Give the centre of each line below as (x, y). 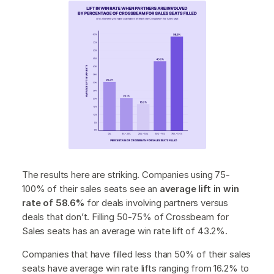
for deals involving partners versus (157, 202)
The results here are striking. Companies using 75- (126, 174)
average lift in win (199, 188)
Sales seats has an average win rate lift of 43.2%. (126, 231)
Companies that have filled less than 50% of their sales (137, 254)
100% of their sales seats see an (91, 188)
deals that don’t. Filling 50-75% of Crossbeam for (126, 217)
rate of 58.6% (54, 202)
